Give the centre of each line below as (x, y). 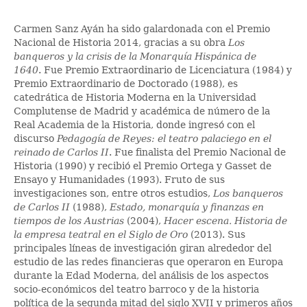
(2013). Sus (217, 234)
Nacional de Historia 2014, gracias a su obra (121, 42)
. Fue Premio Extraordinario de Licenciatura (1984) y (165, 70)
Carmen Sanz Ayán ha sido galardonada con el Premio (142, 28)
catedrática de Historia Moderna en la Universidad (135, 97)
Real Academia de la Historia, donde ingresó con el (134, 124)
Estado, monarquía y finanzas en (187, 207)
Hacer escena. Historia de (225, 220)
